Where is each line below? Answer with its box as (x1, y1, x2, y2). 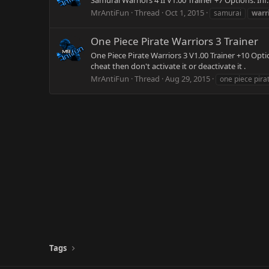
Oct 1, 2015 (165, 7, 204, 19)
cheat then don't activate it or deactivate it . (91, 61, 246, 71)
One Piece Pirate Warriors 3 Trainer (91, 34, 258, 48)
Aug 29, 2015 (165, 73, 210, 85)
